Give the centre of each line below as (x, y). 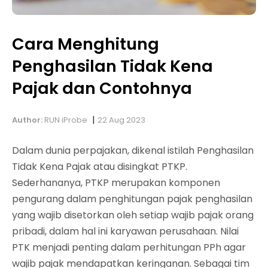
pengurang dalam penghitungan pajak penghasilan (132, 199)
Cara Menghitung (86, 44)
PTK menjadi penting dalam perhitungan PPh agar (129, 248)
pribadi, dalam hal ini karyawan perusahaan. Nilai (125, 232)
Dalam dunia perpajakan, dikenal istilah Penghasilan (133, 151)
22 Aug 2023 (121, 120)
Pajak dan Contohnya (102, 89)
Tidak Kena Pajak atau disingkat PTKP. (100, 167)
